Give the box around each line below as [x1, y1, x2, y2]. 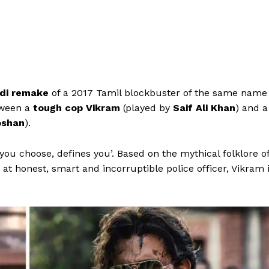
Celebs [114, 223, 143, 234]
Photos [114, 241, 144, 252]
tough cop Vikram [30, 102, 123, 114]
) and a [235, 102, 268, 114]
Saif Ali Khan [170, 102, 235, 114]
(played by [123, 102, 170, 114]
